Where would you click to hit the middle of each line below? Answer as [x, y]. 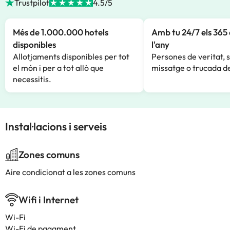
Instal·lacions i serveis [56, 126]
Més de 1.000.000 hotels [61, 32]
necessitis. [32, 79]
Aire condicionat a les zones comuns [70, 172]
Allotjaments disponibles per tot [71, 56]
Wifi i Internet [49, 200]
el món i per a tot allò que [58, 68]
